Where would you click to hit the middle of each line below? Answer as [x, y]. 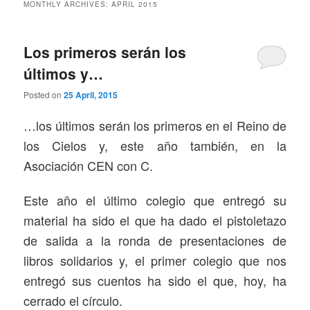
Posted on [44, 94]
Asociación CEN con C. [89, 165]
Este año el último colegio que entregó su [155, 200]
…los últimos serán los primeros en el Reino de [155, 125]
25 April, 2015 [91, 94]
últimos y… [64, 73]
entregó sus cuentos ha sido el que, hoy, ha [155, 281]
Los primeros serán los [105, 52]
